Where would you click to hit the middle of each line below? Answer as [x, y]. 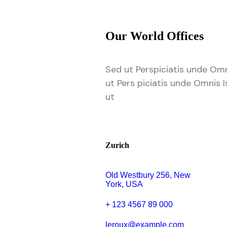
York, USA [124, 184]
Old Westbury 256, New [148, 175]
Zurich [117, 145]
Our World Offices [155, 36]
